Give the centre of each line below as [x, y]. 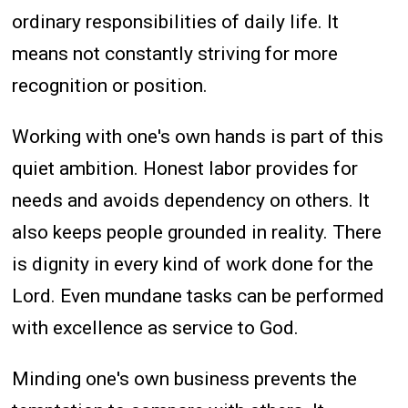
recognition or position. [110, 85]
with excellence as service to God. [156, 327]
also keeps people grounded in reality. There [197, 232]
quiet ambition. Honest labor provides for [185, 168]
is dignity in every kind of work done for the [193, 264]
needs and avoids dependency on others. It [191, 200]
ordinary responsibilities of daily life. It [176, 21]
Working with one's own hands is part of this [198, 136]
